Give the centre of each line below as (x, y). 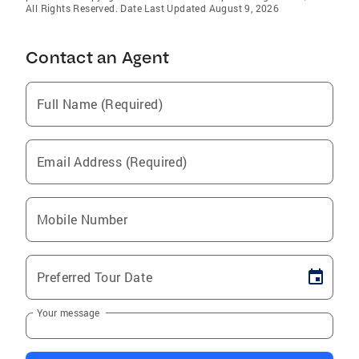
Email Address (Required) (112, 162)
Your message (69, 313)
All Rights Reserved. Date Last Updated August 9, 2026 (153, 8)
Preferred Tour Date (95, 277)
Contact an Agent (97, 58)
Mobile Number (83, 220)
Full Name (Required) (100, 104)
